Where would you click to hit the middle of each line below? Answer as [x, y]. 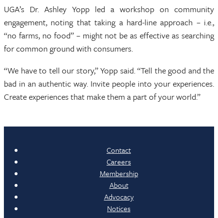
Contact [119, 150]
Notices [119, 209]
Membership [119, 173]
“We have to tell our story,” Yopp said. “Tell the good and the [109, 71]
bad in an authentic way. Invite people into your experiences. [109, 84]
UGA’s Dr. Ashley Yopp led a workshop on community [109, 9]
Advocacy [119, 197]
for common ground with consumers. [68, 49]
